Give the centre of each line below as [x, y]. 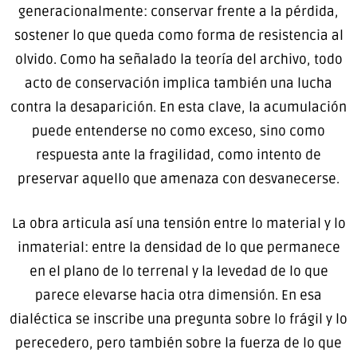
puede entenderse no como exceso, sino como [178, 131]
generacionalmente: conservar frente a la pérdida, [178, 12]
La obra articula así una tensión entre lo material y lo [178, 223]
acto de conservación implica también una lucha [178, 84]
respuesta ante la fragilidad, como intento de [178, 155]
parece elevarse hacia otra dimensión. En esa [178, 295]
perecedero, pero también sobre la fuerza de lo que [178, 343]
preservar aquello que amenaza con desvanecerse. [178, 179]
